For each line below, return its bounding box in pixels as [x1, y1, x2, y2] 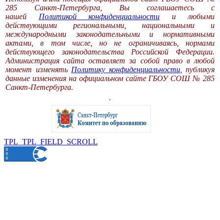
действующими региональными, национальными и [5, 21, 215, 29]
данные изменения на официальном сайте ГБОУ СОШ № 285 [5, 74, 215, 82]
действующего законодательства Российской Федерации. [5, 47, 215, 56]
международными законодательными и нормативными [5, 29, 215, 38]
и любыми [160, 12, 215, 21]
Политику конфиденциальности [71, 65, 180, 74]
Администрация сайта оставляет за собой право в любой [5, 56, 215, 65]
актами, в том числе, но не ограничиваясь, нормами [5, 38, 215, 47]
